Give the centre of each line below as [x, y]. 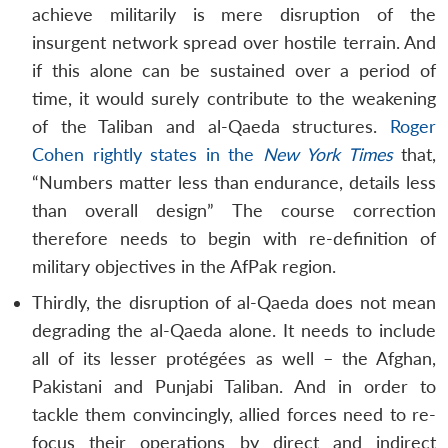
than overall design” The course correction [234, 210]
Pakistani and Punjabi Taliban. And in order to [234, 386]
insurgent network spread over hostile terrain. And [234, 42]
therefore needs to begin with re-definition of [234, 238]
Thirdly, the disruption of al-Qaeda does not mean [234, 302]
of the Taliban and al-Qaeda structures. [211, 126]
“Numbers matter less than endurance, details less [234, 182]
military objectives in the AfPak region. [184, 266]
